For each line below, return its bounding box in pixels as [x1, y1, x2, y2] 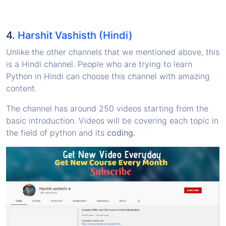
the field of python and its [6, 128, 107, 138]
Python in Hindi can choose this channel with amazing [6, 71, 210, 82]
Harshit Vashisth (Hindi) [18, 29, 133, 42]
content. [6, 83, 37, 94]
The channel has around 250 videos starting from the [6, 103, 208, 114]
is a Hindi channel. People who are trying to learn [6, 59, 192, 70]
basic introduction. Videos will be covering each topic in [6, 116, 218, 126]
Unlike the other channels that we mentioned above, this [6, 47, 219, 58]
